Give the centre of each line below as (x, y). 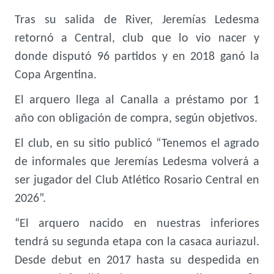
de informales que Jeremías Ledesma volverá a (137, 162)
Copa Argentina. (56, 75)
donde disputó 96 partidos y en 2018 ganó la (137, 57)
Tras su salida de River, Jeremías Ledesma (137, 20)
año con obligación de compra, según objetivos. (136, 119)
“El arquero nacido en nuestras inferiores (137, 224)
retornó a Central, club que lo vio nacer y (137, 39)
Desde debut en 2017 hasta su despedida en (137, 261)
